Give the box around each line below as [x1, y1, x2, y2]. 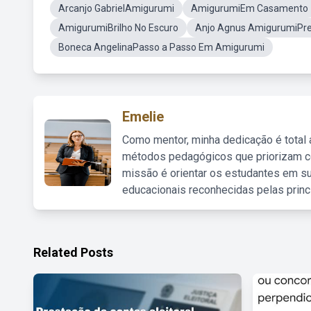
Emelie [122, 108, 164, 125]
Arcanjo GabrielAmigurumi [58, 3, 174, 14]
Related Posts [33, 245, 113, 260]
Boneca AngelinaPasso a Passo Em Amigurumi [58, 42, 264, 53]
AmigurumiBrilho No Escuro [58, 22, 178, 33]
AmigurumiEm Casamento [191, 3, 308, 14]
